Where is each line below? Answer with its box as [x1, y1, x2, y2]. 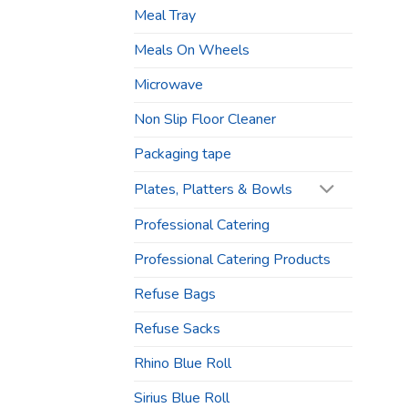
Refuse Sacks [134, 319, 220, 340]
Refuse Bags [134, 284, 216, 305]
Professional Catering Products [134, 250, 331, 270]
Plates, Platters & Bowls [134, 179, 292, 200]
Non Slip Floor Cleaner [134, 109, 276, 130]
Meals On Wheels [134, 40, 250, 61]
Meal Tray [134, 5, 196, 26]
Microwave [134, 75, 203, 96]
